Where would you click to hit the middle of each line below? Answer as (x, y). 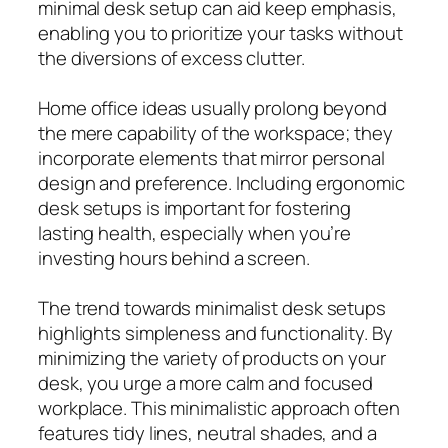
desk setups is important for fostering (195, 207)
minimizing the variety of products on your (212, 357)
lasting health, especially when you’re (195, 232)
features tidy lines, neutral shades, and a (207, 432)
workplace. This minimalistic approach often (219, 407)
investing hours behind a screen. (174, 257)
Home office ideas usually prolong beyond (212, 107)
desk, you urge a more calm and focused (206, 382)
